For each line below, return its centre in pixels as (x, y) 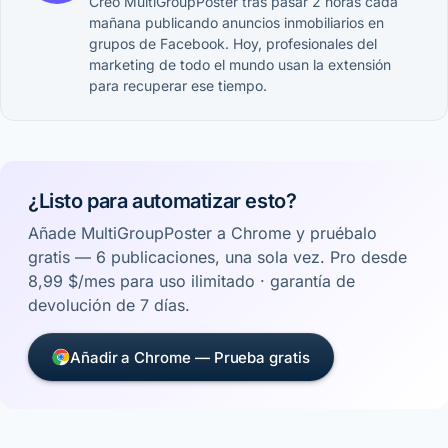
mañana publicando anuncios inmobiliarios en (236, 23)
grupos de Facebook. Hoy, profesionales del (233, 44)
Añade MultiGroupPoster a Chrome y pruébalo (202, 233)
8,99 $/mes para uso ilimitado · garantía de (191, 281)
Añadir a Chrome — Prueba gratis (190, 357)
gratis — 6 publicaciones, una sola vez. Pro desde (217, 257)
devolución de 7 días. (109, 305)
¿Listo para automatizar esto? (162, 201)
